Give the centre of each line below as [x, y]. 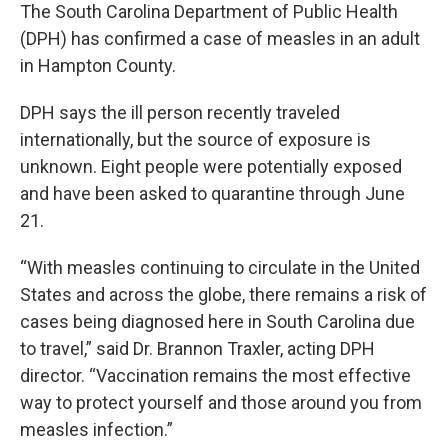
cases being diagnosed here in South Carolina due [217, 321]
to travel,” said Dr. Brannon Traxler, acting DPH [197, 348]
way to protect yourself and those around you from [221, 402]
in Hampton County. [98, 65]
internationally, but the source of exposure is [195, 139]
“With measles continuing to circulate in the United [220, 267]
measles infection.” [96, 429]
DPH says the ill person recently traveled [180, 112]
